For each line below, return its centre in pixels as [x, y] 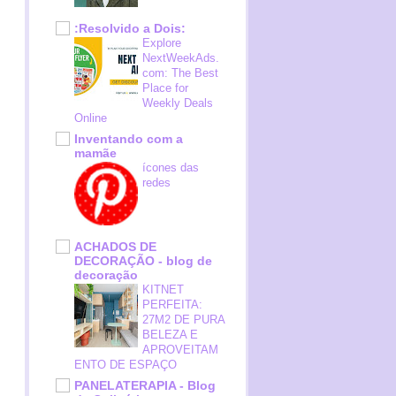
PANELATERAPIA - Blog [145, 385]
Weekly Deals [178, 103]
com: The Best [180, 73]
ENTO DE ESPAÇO [126, 365]
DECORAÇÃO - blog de [143, 261]
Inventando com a [129, 139]
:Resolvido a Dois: [130, 28]
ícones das [171, 168]
